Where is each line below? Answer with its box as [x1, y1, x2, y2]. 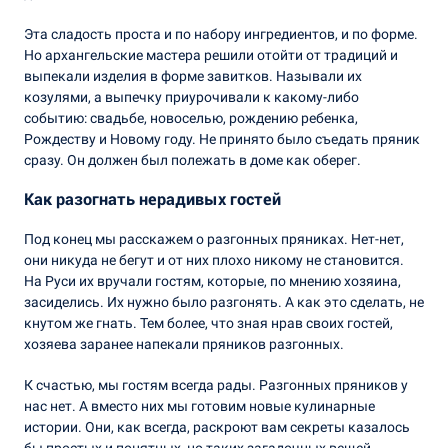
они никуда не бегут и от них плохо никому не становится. [23, 251, 404, 268]
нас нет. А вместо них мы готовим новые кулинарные [23, 397, 375, 414]
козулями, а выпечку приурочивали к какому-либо [23, 88, 359, 105]
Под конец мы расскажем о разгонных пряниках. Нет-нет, [23, 230, 404, 247]
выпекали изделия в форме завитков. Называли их [23, 67, 362, 84]
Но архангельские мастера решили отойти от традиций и [23, 46, 398, 63]
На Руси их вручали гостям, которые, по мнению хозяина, [23, 272, 401, 289]
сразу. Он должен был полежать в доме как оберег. [23, 151, 361, 168]
